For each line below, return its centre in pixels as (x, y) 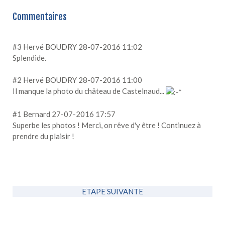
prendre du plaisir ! (43, 136)
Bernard (37, 114)
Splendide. (29, 58)
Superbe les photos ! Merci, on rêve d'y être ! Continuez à (107, 125)
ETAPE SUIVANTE (113, 191)
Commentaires (40, 16)
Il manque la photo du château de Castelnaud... (89, 91)
